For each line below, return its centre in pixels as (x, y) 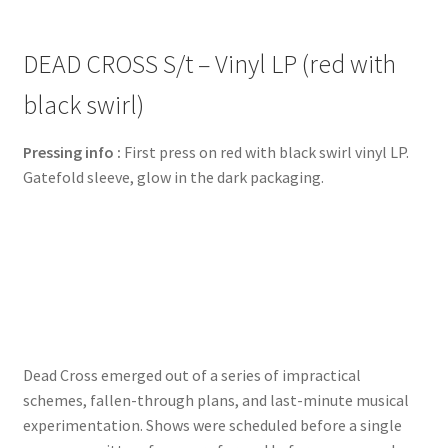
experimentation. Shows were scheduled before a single (212, 424)
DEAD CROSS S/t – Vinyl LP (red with (209, 64)
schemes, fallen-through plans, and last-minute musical (215, 399)
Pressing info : (71, 152)
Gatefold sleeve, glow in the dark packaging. (173, 177)
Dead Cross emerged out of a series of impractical (191, 374)
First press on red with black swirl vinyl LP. (264, 152)
